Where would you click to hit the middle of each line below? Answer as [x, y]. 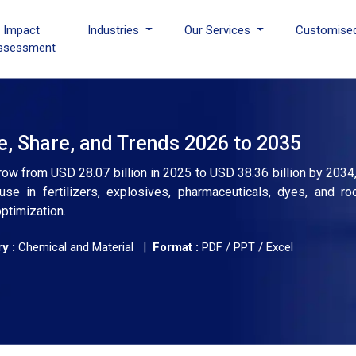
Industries [115, 30]
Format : [176, 247]
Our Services [219, 30]
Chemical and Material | [84, 247]
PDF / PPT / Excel [246, 247]
